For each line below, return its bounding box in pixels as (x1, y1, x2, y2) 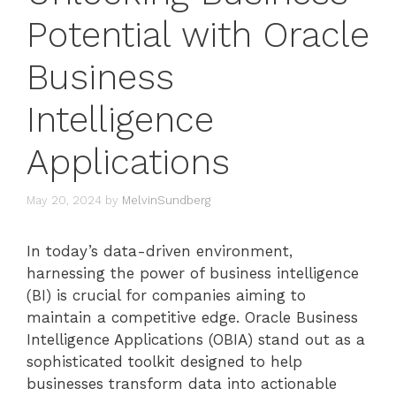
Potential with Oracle (27, 14, 369, 57)
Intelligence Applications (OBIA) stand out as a (27, 330, 365, 348)
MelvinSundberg (122, 193, 210, 207)
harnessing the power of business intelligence (27, 263, 359, 282)
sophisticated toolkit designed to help (27, 352, 302, 370)
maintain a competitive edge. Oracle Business (27, 308, 358, 326)
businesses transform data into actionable (27, 374, 337, 392)
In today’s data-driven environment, (27, 241, 293, 260)
